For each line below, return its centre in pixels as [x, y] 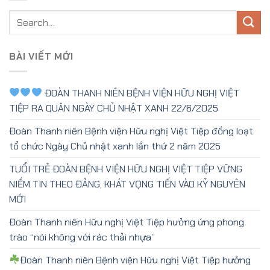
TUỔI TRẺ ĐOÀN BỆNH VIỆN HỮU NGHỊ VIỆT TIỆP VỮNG [126, 169]
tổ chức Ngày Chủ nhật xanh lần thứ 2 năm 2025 [115, 146]
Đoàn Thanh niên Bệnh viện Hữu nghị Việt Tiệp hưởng [136, 260]
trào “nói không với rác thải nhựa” [82, 237]
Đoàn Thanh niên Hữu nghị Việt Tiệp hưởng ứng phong [127, 222]
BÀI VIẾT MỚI [41, 57]
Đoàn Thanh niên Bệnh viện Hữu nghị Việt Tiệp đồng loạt [131, 131]
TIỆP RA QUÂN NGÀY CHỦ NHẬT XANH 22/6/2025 [114, 108]
